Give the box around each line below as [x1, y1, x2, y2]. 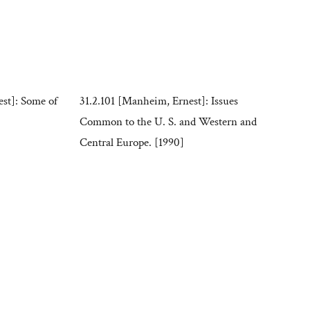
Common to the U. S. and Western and [80, 114, 257, 130]
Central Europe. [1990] [80, 135, 185, 151]
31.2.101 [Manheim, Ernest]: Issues [80, 93, 239, 109]
